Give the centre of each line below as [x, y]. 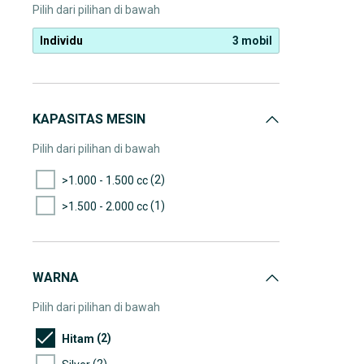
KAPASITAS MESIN [89, 119]
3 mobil [252, 41]
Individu [61, 41]
